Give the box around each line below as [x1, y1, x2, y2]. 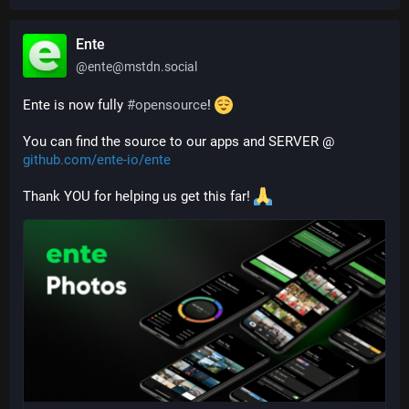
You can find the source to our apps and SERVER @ [23, 133, 338, 150]
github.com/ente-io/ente [23, 152, 171, 168]
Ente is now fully [23, 97, 127, 113]
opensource [135, 97, 207, 113]
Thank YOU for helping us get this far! [23, 188, 254, 204]
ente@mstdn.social [88, 59, 197, 74]
